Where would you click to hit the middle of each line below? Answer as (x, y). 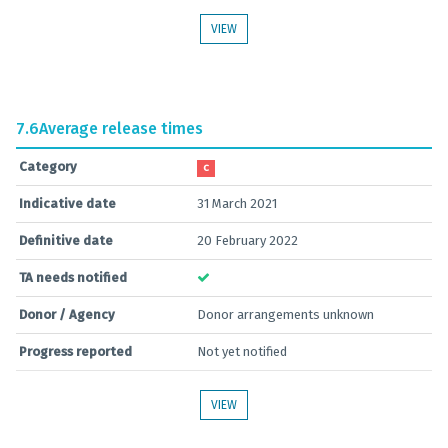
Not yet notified (242, 351)
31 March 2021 (237, 203)
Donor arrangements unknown (285, 314)
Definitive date (66, 240)
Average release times (121, 128)
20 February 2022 (247, 240)
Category (48, 166)
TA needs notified (73, 277)
